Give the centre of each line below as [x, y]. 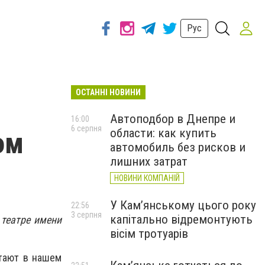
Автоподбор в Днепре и [173, 119]
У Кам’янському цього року [183, 205]
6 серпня [86, 128]
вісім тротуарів [149, 234]
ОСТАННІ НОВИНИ [108, 92]
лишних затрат [149, 161]
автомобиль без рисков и [178, 147]
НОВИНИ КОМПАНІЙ [147, 178]
